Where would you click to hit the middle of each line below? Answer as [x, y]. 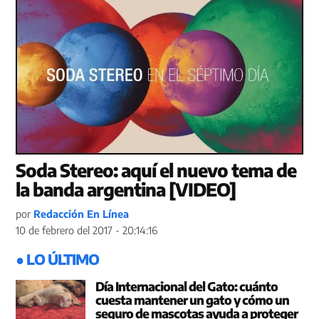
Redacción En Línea [82, 214]
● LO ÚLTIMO [58, 259]
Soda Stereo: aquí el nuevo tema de [156, 171]
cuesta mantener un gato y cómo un [192, 300]
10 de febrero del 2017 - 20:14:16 [87, 230]
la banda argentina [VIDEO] [126, 190]
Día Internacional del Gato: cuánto [187, 287]
